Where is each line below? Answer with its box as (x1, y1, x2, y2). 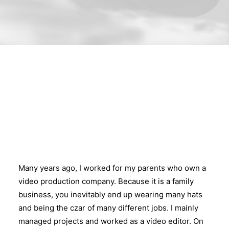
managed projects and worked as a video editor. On (18, 216, 203, 226)
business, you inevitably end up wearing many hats (18, 190, 202, 199)
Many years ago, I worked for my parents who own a (18, 163, 206, 173)
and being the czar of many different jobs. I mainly (18, 203, 198, 213)
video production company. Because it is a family (18, 176, 194, 186)
